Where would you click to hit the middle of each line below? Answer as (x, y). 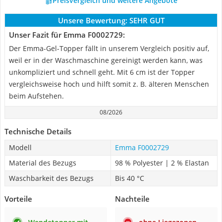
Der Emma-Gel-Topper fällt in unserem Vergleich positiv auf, (109, 48)
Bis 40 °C (130, 178)
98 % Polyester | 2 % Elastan (162, 163)
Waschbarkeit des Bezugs (51, 178)
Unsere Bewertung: (92, 20)
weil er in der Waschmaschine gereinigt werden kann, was (106, 60)
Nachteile (132, 199)
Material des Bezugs (43, 163)
